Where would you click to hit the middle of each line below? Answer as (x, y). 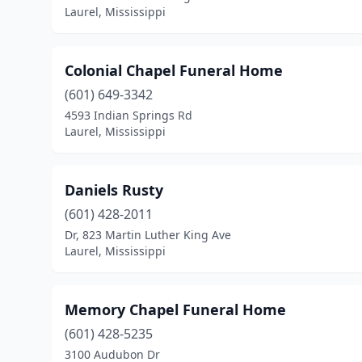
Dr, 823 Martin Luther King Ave (148, 235)
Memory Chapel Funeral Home (175, 309)
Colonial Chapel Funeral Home (174, 70)
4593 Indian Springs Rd (128, 115)
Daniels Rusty (114, 190)
